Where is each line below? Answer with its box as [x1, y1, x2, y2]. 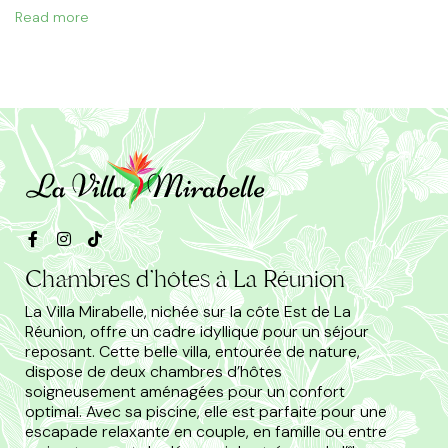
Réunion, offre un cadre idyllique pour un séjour [25, 321, 369, 343]
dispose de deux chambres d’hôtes [25, 361, 282, 383]
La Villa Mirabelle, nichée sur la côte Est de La [25, 301, 351, 323]
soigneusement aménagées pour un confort [25, 381, 345, 403]
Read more [15, 8, 89, 27]
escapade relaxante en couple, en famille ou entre [25, 421, 387, 443]
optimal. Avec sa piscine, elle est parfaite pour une [25, 401, 387, 423]
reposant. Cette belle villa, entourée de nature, [25, 341, 360, 363]
